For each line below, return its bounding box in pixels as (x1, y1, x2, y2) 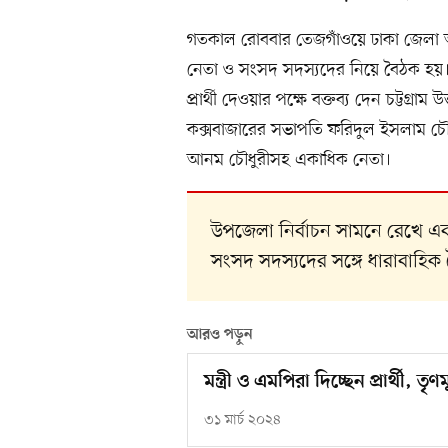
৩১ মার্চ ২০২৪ (204, 411, 281, 431)
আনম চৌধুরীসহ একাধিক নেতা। (187, 147, 391, 172)
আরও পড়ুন (187, 325, 253, 344)
